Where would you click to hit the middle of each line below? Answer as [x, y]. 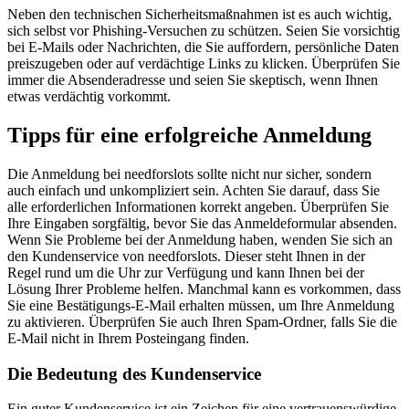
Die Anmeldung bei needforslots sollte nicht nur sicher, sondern [189, 173]
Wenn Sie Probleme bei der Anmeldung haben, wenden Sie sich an [200, 239]
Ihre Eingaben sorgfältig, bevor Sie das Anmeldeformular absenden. [202, 223]
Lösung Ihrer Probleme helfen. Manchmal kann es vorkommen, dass [204, 288]
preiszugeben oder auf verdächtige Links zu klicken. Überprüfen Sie [204, 64]
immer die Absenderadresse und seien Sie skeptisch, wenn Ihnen [193, 80]
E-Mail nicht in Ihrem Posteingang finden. [128, 338]
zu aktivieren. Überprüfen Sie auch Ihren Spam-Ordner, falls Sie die [202, 321]
